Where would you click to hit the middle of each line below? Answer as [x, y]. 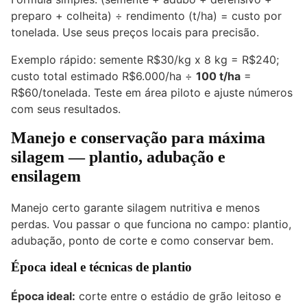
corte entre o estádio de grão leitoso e [178, 296]
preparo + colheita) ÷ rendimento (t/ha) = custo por [146, 16]
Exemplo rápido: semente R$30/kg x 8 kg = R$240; [145, 60]
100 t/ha [218, 76]
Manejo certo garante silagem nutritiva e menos [135, 208]
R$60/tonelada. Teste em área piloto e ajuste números [152, 93]
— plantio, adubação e [145, 157]
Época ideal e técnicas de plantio [101, 267]
